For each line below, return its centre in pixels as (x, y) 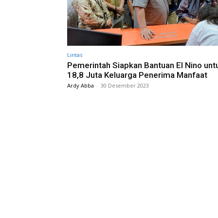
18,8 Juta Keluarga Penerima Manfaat (137, 75)
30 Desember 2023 (125, 85)
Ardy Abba (81, 85)
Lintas (75, 54)
